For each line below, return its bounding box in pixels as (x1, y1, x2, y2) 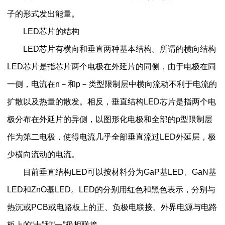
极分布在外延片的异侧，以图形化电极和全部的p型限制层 (7, 115, 212, 124)
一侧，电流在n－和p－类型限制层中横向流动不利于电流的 (7, 79, 217, 88)
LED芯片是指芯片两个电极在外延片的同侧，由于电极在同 (7, 62, 216, 71)
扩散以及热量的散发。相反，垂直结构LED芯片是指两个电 (7, 97, 216, 106)
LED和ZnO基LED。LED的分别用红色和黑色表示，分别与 (7, 185, 215, 194)
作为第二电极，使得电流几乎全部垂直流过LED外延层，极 (7, 132, 216, 141)
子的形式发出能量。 (7, 9, 79, 18)
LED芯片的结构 (7, 27, 79, 36)
